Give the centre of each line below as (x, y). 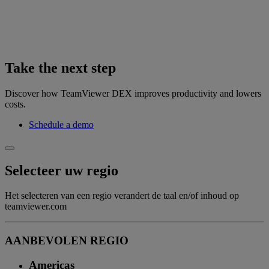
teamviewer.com (36, 207)
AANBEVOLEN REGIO (67, 241)
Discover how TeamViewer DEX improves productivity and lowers (133, 93)
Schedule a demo (61, 124)
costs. (15, 104)
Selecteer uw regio (62, 170)
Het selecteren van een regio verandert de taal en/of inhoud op (122, 196)
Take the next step (60, 68)
